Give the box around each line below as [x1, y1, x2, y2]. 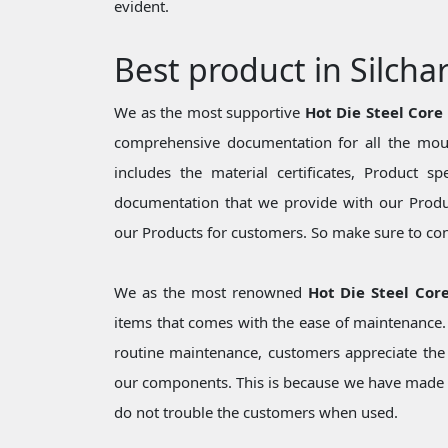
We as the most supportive [114, 102, 305, 123]
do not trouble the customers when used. [114, 402, 398, 423]
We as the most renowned [114, 282, 308, 303]
